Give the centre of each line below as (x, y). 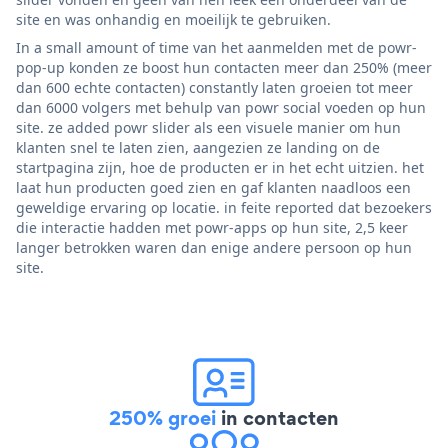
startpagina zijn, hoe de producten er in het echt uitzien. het (220, 167)
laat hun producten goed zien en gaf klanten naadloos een (213, 187)
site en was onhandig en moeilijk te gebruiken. (173, 19)
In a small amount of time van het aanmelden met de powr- (216, 47)
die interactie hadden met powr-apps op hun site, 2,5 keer (212, 227)
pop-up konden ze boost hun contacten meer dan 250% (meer (224, 67)
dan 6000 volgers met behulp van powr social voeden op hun (221, 107)
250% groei (162, 417)
